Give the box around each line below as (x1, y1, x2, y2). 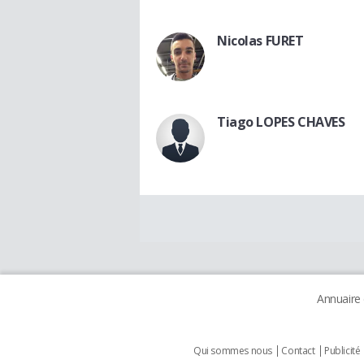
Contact (281, 343, 315, 357)
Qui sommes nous (193, 343, 272, 357)
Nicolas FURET (217, 31, 304, 50)
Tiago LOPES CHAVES (217, 112, 345, 131)
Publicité (324, 343, 361, 357)
